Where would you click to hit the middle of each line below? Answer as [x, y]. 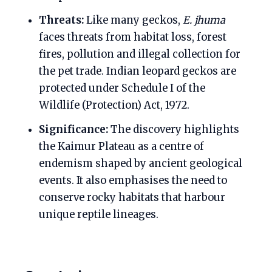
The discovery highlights [174, 130]
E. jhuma [204, 21]
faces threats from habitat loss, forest [133, 38]
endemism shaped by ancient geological [141, 164]
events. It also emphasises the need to [133, 181]
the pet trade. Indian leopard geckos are [138, 72]
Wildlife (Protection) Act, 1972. [114, 106]
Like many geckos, [133, 21]
